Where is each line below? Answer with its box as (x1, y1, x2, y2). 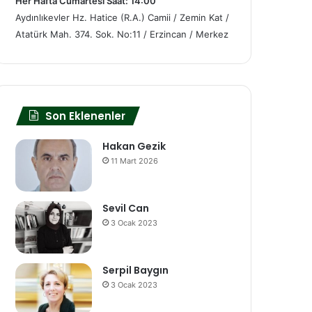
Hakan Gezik (102, 139, 166, 154)
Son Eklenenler (45, 109, 125, 124)
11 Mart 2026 (111, 156, 158, 166)
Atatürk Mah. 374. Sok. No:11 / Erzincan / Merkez (15, 29, 228, 40)
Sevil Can (102, 201, 149, 216)
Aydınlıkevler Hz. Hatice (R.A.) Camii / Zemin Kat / (15, 12, 229, 24)
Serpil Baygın (102, 263, 169, 278)
